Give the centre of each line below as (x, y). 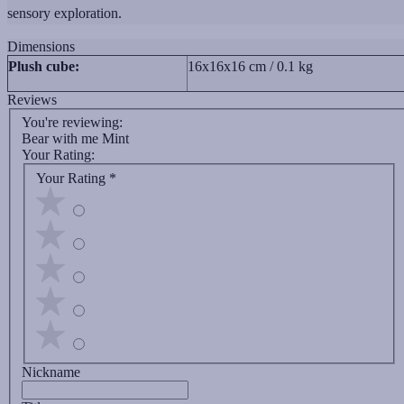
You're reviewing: (72, 123)
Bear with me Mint (75, 139)
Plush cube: (44, 66)
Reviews (32, 99)
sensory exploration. (64, 13)
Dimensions (41, 46)
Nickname (51, 372)
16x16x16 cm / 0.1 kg (250, 66)
